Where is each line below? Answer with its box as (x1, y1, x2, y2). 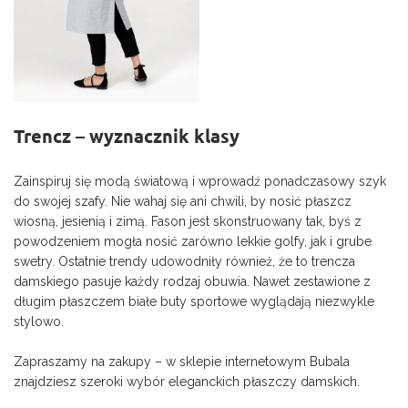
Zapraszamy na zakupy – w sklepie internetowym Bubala (14, 353, 350, 369)
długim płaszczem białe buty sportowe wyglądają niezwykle (14, 293, 374, 309)
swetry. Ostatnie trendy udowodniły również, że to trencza (14, 253, 355, 269)
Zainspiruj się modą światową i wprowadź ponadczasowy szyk (14, 173, 386, 189)
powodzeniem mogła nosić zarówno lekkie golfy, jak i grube (14, 233, 372, 249)
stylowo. (14, 313, 64, 329)
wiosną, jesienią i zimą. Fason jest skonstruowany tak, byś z (14, 213, 362, 229)
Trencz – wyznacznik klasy (14, 125, 240, 147)
